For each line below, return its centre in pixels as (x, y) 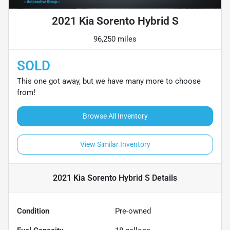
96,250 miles (115, 39)
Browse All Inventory (115, 116)
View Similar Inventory (115, 145)
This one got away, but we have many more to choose (109, 81)
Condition (33, 211)
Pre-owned (133, 211)
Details (164, 178)
